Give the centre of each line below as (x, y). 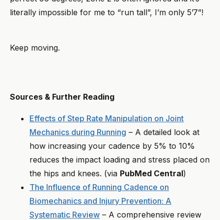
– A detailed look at (163, 132)
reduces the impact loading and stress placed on (120, 159)
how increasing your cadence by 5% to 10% (112, 146)
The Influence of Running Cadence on (99, 187)
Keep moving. (36, 47)
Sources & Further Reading (62, 96)
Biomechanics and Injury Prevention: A (100, 201)
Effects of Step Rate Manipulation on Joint (107, 118)
